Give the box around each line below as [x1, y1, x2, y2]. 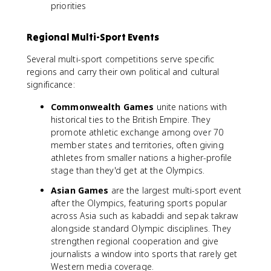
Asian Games [51, 184, 109, 196]
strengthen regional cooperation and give [51, 235, 219, 247]
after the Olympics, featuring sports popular [51, 197, 227, 209]
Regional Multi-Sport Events [27, 31, 159, 43]
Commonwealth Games [51, 101, 154, 113]
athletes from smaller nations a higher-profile [51, 152, 232, 163]
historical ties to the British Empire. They [51, 114, 211, 125]
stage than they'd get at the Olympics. [51, 165, 204, 176]
